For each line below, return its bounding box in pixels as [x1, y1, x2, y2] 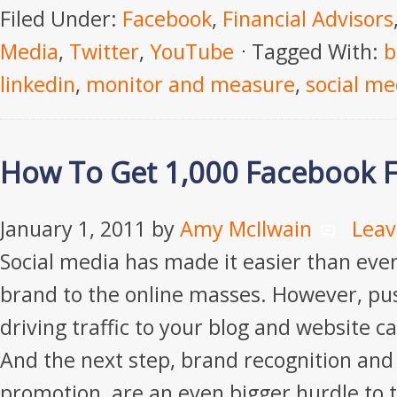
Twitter [69, 37, 139, 66]
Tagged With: [252, 37, 384, 66]
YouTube [150, 37, 234, 66]
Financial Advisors [222, 4, 393, 33]
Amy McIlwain [180, 214, 312, 243]
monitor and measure [86, 70, 295, 98]
